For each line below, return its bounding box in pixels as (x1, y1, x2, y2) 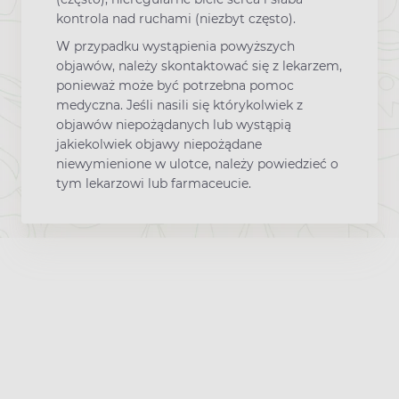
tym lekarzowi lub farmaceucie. (56, 175, 251, 192)
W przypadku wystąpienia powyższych (56, 38, 295, 55)
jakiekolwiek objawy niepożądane (56, 136, 262, 153)
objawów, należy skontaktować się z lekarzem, (56, 58, 342, 75)
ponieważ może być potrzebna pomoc (56, 77, 294, 94)
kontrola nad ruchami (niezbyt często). (56, 10, 296, 27)
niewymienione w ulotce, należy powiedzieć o (56, 156, 338, 173)
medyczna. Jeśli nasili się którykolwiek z (56, 97, 303, 114)
